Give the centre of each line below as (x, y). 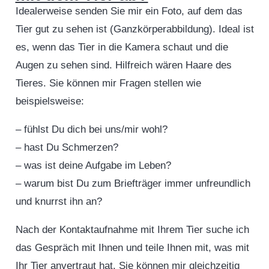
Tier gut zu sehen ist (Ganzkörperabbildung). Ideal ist (134, 29)
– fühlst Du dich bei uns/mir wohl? (91, 129)
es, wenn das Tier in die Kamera (87, 47)
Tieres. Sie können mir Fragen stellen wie (108, 83)
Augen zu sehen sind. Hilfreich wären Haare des (123, 65)
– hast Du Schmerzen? (67, 147)
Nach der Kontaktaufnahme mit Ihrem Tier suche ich (132, 230)
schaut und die (195, 47)
